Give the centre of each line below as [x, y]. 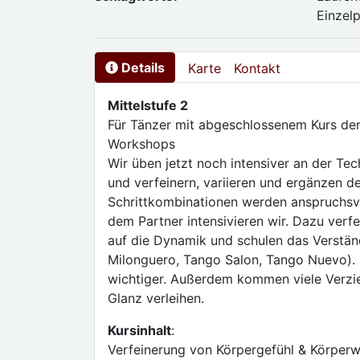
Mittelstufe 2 [148, 105]
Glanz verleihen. [156, 298]
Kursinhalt [139, 330]
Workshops [141, 144]
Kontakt [257, 68]
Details [143, 67]
